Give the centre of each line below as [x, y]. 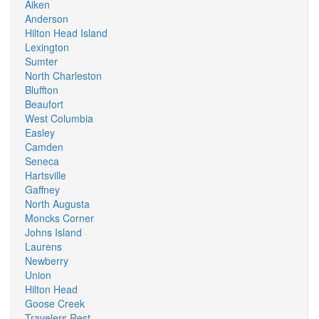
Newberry [47, 261]
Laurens [43, 246]
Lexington [47, 47]
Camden [44, 147]
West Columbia [59, 118]
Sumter [41, 61]
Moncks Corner [59, 218]
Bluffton [42, 90]
